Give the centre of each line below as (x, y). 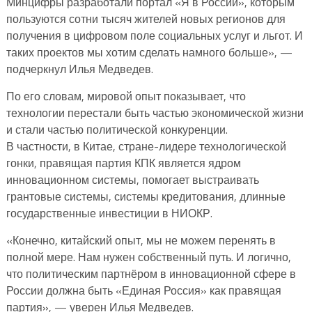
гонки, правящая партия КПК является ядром (123, 163)
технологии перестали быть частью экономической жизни (155, 112)
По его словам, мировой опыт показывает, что (126, 96)
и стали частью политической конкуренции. (117, 129)
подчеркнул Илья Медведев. (79, 69)
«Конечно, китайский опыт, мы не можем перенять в (141, 240)
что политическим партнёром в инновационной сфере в (151, 273)
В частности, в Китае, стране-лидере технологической (146, 146)
